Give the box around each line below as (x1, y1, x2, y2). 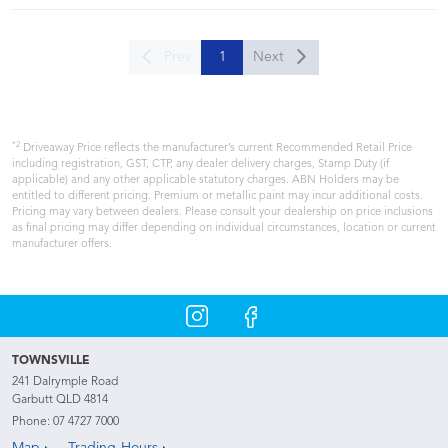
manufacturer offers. (12, 239, 112, 251)
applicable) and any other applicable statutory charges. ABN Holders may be (12, 175, 399, 187)
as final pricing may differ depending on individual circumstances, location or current (12, 223, 436, 235)
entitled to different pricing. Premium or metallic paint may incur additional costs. (12, 191, 423, 203)
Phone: (12, 416, 53, 429)
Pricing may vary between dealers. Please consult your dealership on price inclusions (12, 207, 433, 219)
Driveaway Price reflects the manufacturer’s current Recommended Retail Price (23, 143, 412, 155)
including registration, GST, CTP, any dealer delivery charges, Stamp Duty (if (12, 159, 389, 171)
